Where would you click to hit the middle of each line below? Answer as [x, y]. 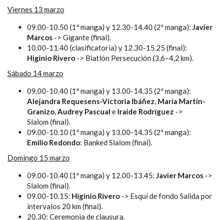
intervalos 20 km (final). [65, 206]
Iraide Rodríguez [145, 111]
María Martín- [181, 101]
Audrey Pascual [85, 111]
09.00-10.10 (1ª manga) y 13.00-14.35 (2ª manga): [109, 132]
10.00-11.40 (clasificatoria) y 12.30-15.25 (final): [107, 47]
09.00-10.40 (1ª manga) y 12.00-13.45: [92, 175]
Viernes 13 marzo [36, 9]
